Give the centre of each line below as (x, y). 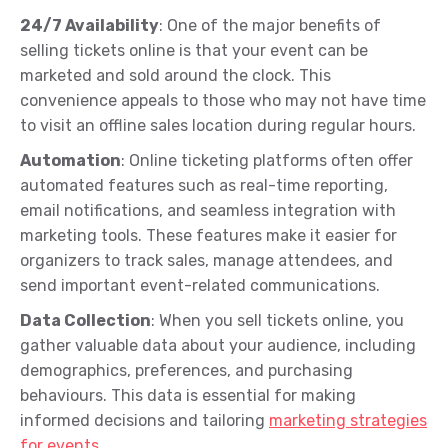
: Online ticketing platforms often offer (267, 161)
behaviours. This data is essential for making (188, 396)
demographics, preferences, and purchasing (186, 371)
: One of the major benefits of (270, 26)
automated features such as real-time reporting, (204, 186)
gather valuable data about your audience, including (218, 346)
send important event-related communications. (200, 286)
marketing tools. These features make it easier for (208, 236)
